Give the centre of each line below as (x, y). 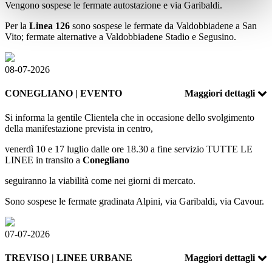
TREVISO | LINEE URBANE (69, 257)
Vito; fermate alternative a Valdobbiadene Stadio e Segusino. (121, 36)
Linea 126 (49, 25)
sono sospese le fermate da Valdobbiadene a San (163, 25)
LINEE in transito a (44, 160)
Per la (17, 25)
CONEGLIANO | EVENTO (63, 93)
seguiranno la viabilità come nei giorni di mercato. (100, 180)
